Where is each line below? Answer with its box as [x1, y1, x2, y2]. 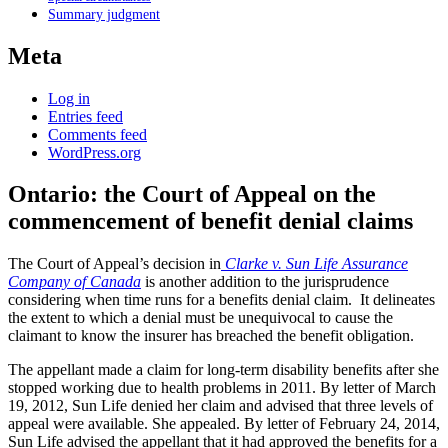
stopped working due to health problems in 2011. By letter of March [8, 379, 436, 397]
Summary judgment [48, 5, 160, 22]
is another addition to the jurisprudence [141, 273, 389, 291]
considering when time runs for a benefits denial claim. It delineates [8, 291, 435, 309]
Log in [48, 89, 90, 107]
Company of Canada [8, 273, 141, 291]
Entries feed [48, 107, 123, 125]
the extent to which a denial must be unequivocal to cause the [8, 309, 393, 327]
